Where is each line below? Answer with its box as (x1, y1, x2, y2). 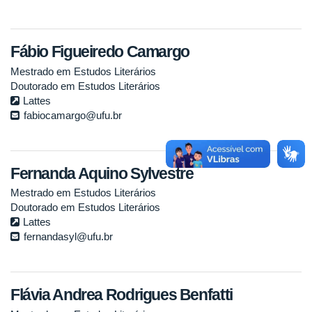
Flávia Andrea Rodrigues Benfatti (10, 286, 233, 304)
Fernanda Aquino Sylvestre (10, 164, 194, 182)
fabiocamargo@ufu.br (24, 109, 122, 121)
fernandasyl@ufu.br (24, 231, 113, 243)
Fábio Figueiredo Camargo (10, 42, 189, 61)
